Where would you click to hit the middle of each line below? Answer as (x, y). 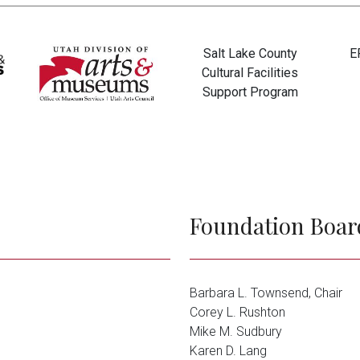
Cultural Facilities (250, 73)
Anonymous (250, 182)
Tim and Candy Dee (97, 182)
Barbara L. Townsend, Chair (266, 293)
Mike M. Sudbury (236, 331)
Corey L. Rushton (237, 312)
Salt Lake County (250, 53)
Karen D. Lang (228, 351)
